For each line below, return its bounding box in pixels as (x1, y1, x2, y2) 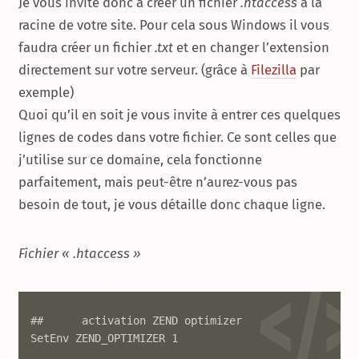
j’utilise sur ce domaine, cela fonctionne (18, 151, 262, 167)
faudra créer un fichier (18, 38, 155, 55)
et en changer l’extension (173, 38, 329, 55)
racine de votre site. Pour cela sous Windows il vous (18, 16, 329, 33)
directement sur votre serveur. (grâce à (18, 61, 251, 78)
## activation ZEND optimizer (30, 313, 43, 327)
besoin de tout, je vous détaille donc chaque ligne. (18, 196, 325, 212)
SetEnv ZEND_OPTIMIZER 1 (30, 331, 178, 345)
